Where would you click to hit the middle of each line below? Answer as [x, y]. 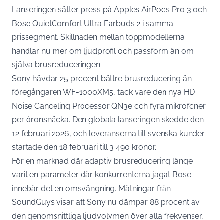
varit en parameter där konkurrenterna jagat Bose [101, 174]
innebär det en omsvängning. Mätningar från [91, 188]
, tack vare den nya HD [154, 92]
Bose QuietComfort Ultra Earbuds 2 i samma [93, 23]
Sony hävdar [36, 78]
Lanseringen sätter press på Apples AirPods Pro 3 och [109, 9]
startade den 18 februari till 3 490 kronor [83, 147]
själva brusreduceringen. [57, 64]
